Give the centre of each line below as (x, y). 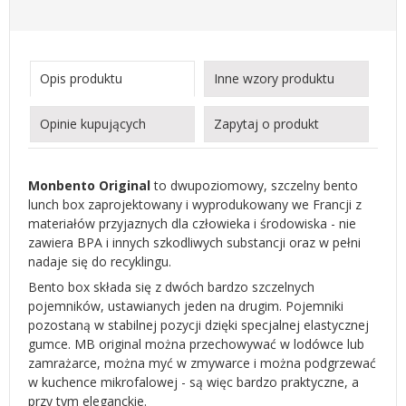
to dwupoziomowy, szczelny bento (254, 186)
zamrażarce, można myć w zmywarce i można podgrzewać (202, 363)
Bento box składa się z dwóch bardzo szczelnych (171, 287)
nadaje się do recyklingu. (100, 262)
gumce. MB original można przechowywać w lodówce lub (196, 344)
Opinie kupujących (93, 124)
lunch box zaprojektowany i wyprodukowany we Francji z (195, 205)
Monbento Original (89, 186)
